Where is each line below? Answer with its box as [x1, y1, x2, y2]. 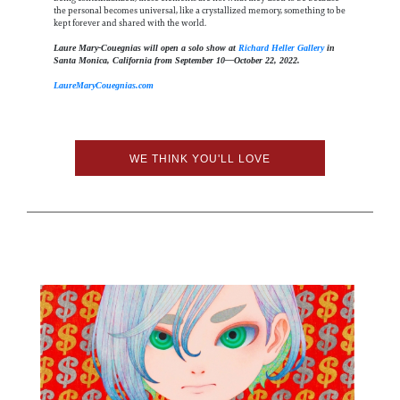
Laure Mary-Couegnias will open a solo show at [54, 44, 238, 53]
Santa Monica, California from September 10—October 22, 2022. [54, 56, 300, 65]
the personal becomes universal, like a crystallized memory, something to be [54, 5, 346, 16]
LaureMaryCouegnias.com [54, 81, 154, 90]
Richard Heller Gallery [238, 44, 324, 53]
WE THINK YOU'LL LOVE [129, 153, 271, 165]
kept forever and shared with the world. [54, 18, 206, 29]
